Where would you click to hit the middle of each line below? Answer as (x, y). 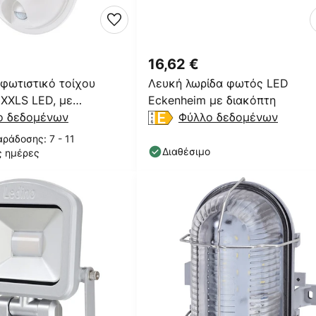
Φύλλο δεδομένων (228, 117)
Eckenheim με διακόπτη (212, 100)
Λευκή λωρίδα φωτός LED (218, 83)
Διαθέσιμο (186, 151)
